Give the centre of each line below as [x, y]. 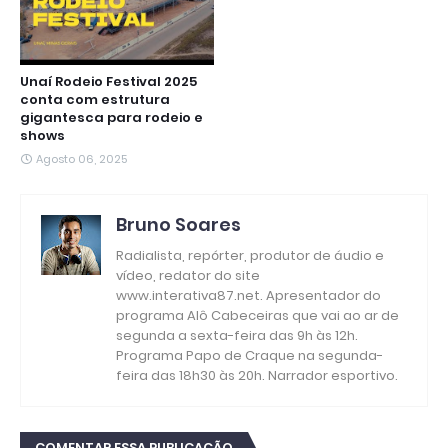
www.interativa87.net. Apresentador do [248, 295]
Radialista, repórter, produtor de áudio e [250, 255]
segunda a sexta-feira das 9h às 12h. [237, 335]
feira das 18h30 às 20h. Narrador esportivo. [257, 375]
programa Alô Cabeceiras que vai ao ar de [257, 315]
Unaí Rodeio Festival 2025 [108, 81]
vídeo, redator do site [188, 275]
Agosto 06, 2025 [81, 158]
